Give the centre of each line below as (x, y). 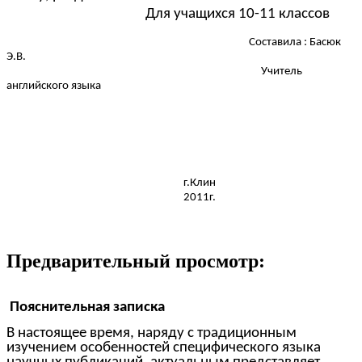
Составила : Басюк (174, 42)
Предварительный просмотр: (136, 261)
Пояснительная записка (87, 307)
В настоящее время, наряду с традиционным (152, 334)
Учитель (154, 71)
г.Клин (111, 183)
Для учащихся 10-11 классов (168, 15)
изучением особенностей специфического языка (164, 348)
